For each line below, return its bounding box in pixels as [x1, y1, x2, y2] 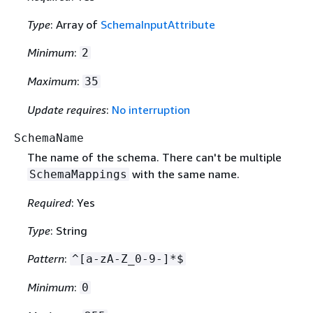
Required [27, 196, 71, 210]
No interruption [111, 103, 190, 117]
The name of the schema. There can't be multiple [27, 150, 282, 165]
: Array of [50, 17, 101, 32]
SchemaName [14, 131, 84, 145]
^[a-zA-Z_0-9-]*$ [71, 252, 184, 266]
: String [50, 224, 87, 238]
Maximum [27, 74, 77, 89]
